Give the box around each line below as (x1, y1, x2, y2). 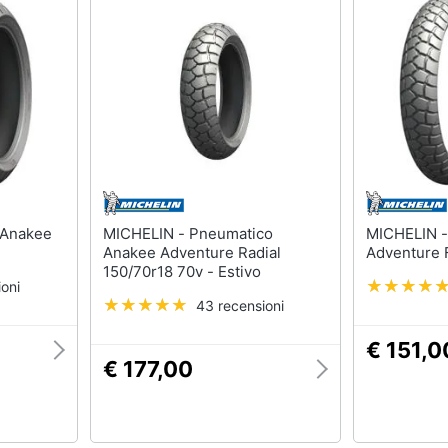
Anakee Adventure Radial (102, 242, 281, 262)
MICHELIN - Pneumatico (102, 223, 189, 243)
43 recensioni (195, 296, 284, 314)
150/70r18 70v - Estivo (102, 261, 261, 281)
